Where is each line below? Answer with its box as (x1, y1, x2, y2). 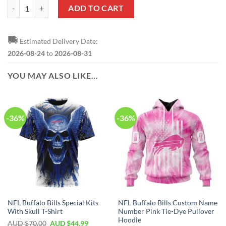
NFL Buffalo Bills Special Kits (7, 198, 98, 207)
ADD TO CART (68, 3, 124, 13)
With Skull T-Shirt (7, 207, 63, 215)
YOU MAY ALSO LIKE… (8, 71, 98, 81)
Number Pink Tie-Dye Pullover (118, 207, 214, 215)
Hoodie (118, 215, 141, 224)
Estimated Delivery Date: (18, 37, 98, 46)
